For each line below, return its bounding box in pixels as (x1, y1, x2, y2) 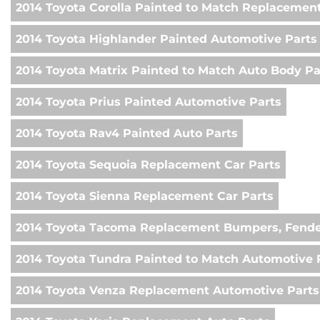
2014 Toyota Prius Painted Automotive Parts (16, 95, 281, 109)
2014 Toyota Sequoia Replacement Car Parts (16, 158, 281, 172)
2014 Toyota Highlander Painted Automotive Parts (16, 32, 317, 46)
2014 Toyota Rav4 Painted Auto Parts (16, 126, 238, 141)
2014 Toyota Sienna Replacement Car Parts (16, 189, 274, 204)
